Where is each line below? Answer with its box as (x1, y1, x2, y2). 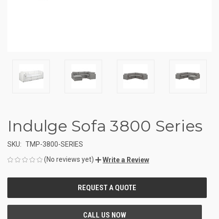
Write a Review (103, 155, 149, 164)
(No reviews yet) (44, 155, 94, 163)
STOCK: (7, 190, 29, 198)
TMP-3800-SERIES (25, 140, 83, 148)
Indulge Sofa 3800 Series (7, 116, 202, 135)
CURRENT (7, 179, 35, 188)
